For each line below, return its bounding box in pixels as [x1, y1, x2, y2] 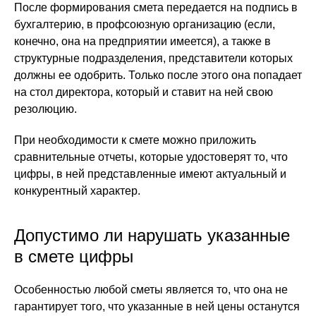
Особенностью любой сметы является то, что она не [14, 284, 288, 296]
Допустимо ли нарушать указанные [14, 226, 290, 245]
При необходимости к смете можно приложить [14, 134, 256, 146]
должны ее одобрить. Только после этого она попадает [14, 69, 302, 81]
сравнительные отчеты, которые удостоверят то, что [14, 151, 288, 163]
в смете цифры [14, 247, 133, 266]
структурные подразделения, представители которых [14, 52, 293, 64]
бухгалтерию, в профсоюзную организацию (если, [14, 18, 275, 30]
